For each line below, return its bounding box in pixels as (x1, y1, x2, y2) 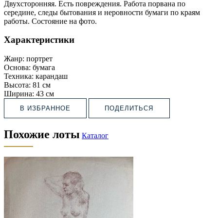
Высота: (4, 81, 31, 90)
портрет (26, 54, 53, 63)
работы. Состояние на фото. (4, 17, 99, 25)
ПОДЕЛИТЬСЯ (105, 105, 154, 112)
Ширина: (4, 90, 34, 98)
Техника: (4, 72, 34, 81)
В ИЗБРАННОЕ (20, 105, 71, 112)
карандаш (36, 72, 68, 81)
